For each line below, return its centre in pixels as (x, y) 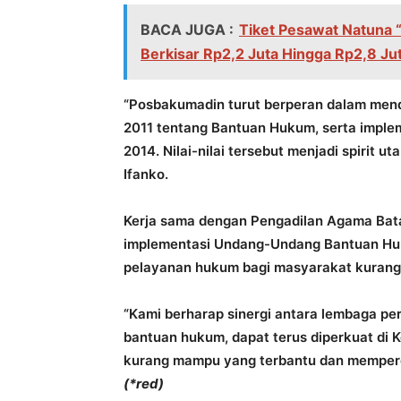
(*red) (144, 384)
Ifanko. (146, 174)
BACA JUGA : (187, 30)
